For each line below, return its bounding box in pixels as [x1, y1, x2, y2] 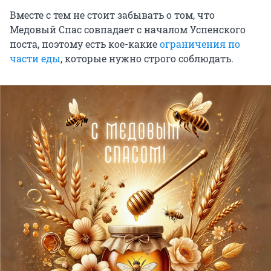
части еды [10, 51, 60, 65]
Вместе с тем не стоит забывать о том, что [10, 8, 215, 21]
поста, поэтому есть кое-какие [10, 37, 160, 50]
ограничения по [160, 37, 240, 50]
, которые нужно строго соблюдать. [60, 51, 233, 65]
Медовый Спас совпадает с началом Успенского [10, 22, 246, 36]
